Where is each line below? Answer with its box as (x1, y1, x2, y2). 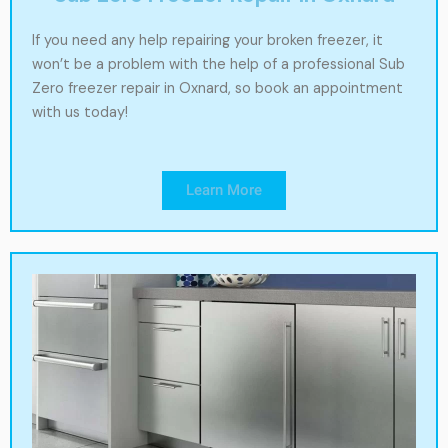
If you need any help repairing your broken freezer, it (32, 31, 383, 51)
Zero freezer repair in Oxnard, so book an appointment (32, 79, 403, 99)
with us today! (32, 103, 128, 123)
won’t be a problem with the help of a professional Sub (32, 55, 405, 75)
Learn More (186, 180, 262, 199)
